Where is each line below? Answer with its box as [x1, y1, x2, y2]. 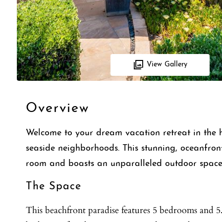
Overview [25, 102, 89, 115]
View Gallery [147, 60, 188, 68]
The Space [25, 181, 82, 192]
